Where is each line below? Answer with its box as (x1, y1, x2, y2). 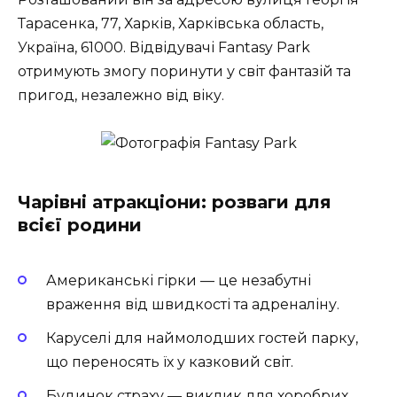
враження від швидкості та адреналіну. (46, 295, 339, 313)
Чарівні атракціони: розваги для (18, 191, 331, 214)
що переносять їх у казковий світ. (46, 353, 293, 370)
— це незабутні (197, 271, 311, 289)
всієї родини (18, 214, 142, 237)
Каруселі (46, 329, 111, 346)
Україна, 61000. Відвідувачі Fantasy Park (18, 39, 310, 57)
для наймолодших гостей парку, (111, 329, 358, 346)
